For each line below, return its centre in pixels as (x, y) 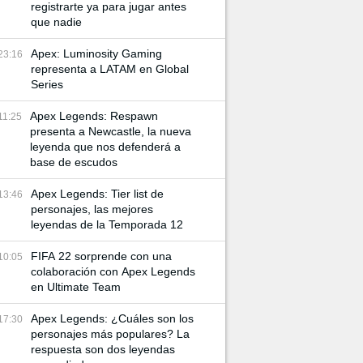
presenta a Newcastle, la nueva (111, 131)
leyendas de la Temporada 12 (107, 224)
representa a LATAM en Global (110, 69)
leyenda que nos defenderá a (105, 147)
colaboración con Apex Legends (113, 271)
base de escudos (74, 162)
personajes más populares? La (110, 334)
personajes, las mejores (92, 209)
